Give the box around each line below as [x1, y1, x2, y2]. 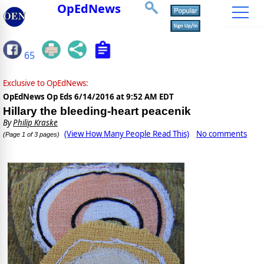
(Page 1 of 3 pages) [3, 131, 60, 138]
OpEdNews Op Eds [3, 91, 74, 103]
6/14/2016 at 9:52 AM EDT [74, 91, 174, 103]
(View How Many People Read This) [64, 128, 189, 140]
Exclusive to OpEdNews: [3, 78, 88, 89]
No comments [196, 128, 247, 140]
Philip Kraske [13, 117, 58, 128]
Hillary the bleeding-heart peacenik [3, 105, 191, 118]
